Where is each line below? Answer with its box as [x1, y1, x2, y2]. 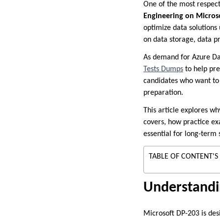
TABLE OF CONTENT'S [149, 152, 218, 161]
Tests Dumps [143, 65, 183, 73]
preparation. [143, 88, 183, 97]
